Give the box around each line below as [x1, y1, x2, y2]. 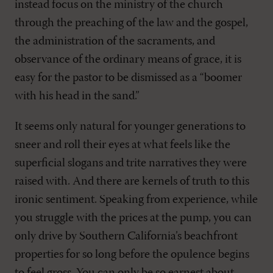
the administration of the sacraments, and [15, 35, 215, 48]
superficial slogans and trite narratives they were [15, 157, 247, 170]
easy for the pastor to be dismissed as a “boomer [15, 72, 242, 85]
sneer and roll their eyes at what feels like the [15, 139, 230, 152]
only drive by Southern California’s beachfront [15, 230, 238, 243]
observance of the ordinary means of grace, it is [15, 54, 241, 66]
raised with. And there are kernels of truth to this [15, 175, 249, 188]
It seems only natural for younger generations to [15, 121, 246, 133]
